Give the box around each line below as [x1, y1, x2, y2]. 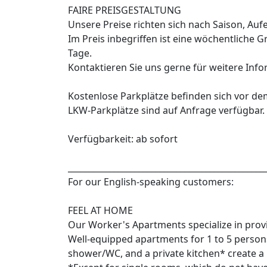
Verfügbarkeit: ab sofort [68, 132, 178, 146]
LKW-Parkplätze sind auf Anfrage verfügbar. [68, 104, 265, 117]
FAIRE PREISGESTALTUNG [68, 4, 181, 17]
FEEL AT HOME [68, 204, 133, 218]
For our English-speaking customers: [68, 175, 234, 189]
